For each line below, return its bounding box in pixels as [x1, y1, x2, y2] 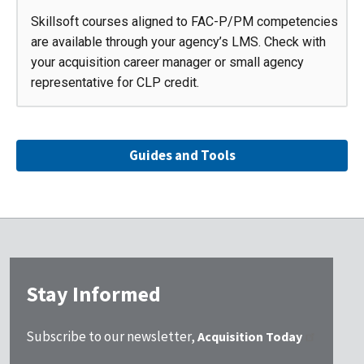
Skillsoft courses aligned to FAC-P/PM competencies [31, 13, 338, 29]
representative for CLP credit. [31, 74, 199, 90]
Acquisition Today [197, 328, 302, 345]
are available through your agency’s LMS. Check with [31, 33, 326, 50]
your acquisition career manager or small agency [31, 54, 304, 70]
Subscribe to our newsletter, [26, 327, 197, 346]
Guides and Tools [128, 145, 236, 164]
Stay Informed [26, 279, 161, 307]
